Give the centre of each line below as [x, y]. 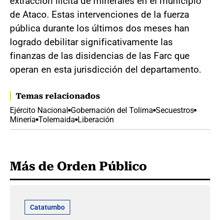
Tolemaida [57, 119]
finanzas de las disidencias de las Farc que [100, 55]
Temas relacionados [58, 96]
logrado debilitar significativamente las [91, 42]
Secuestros [175, 110]
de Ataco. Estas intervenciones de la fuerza [99, 14]
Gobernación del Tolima [112, 110]
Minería [23, 119]
